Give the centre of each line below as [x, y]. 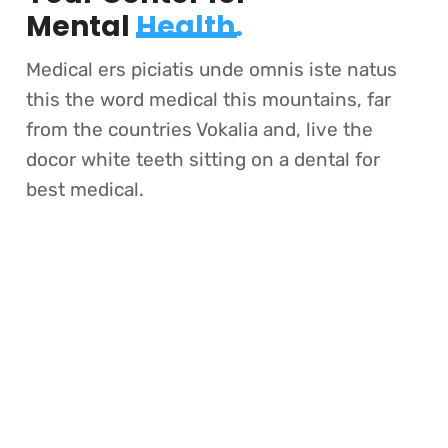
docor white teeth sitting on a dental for [202, 159]
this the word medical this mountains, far [208, 99]
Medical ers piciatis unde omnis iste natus [211, 69]
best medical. [84, 189]
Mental [80, 26]
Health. [189, 26]
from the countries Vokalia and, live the [199, 129]
